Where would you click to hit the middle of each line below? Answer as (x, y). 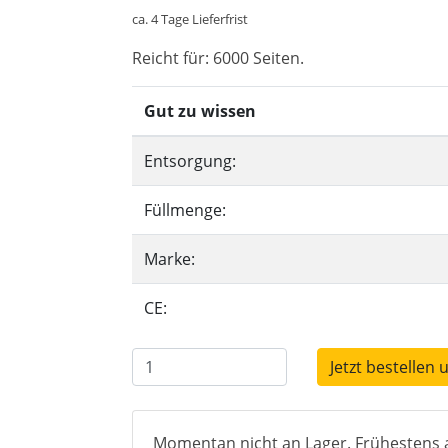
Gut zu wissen (200, 111)
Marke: (169, 259)
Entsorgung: (190, 161)
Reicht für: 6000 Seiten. (218, 58)
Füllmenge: (185, 210)
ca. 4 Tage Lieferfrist (190, 19)
